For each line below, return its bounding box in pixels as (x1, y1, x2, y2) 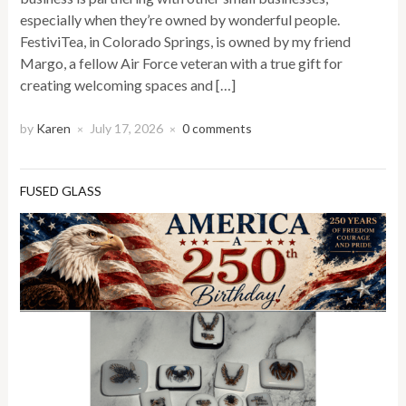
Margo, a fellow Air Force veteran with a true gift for (20, 54, 343, 72)
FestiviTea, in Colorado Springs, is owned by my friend (20, 33, 352, 51)
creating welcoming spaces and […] (20, 76, 237, 94)
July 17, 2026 (90, 121, 164, 137)
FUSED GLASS (20, 183, 102, 199)
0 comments (182, 121, 253, 137)
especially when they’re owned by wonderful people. (20, 11, 341, 29)
